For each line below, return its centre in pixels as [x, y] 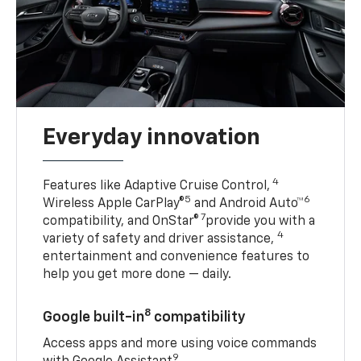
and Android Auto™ [248, 203]
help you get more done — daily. [137, 274]
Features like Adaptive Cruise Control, [157, 186]
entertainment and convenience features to [176, 257]
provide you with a [261, 221]
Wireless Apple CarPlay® [114, 203]
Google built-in [94, 317]
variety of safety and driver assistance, [160, 239]
